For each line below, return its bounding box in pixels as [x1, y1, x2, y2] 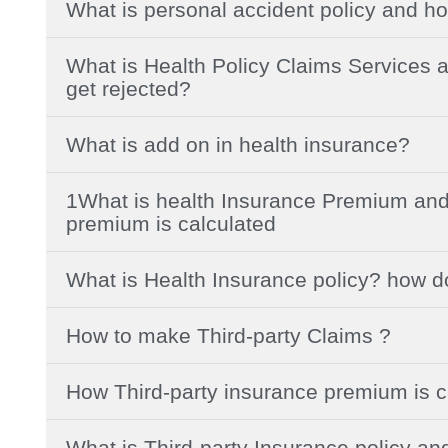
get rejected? [66, 76, 191, 100]
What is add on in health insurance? [66, 132, 410, 156]
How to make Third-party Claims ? [66, 323, 391, 347]
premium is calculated [66, 211, 276, 235]
